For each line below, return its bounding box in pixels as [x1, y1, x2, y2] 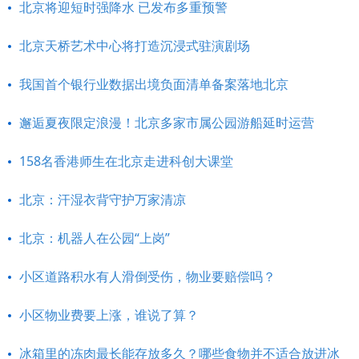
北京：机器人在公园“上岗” [19, 229, 170, 247]
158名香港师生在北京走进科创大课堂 [19, 152, 233, 170]
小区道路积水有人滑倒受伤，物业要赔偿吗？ [19, 268, 276, 285]
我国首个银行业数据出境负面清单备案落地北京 [19, 75, 288, 93]
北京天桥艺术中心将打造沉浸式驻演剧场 [19, 37, 250, 54]
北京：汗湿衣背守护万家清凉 [19, 191, 186, 208]
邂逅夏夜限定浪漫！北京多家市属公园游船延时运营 [19, 114, 314, 131]
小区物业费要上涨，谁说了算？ [19, 306, 199, 324]
